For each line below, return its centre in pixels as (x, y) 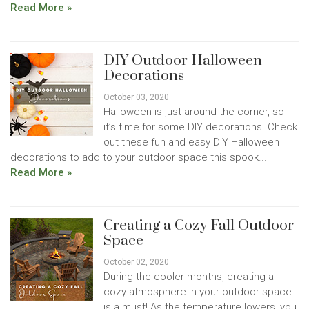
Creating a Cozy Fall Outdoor (199, 226)
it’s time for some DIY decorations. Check (200, 127)
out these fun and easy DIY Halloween (191, 142)
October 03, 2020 (136, 97)
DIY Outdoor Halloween (183, 61)
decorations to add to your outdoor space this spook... (139, 157)
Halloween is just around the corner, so (194, 112)
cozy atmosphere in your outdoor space (198, 292)
